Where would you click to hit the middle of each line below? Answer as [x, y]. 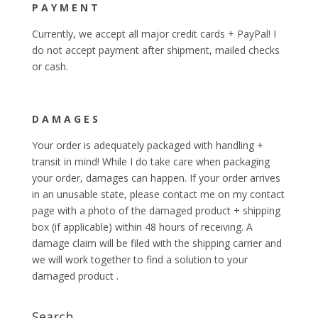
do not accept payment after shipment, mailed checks [155, 50]
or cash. [50, 66]
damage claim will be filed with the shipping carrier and [157, 243]
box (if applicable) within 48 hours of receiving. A [142, 227]
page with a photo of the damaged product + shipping [156, 210]
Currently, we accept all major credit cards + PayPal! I [154, 34]
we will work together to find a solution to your [139, 259]
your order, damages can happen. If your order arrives [156, 178]
